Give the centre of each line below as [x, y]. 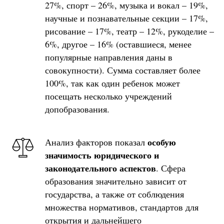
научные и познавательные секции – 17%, [126, 18]
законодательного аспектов [100, 168]
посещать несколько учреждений [108, 96]
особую [162, 142]
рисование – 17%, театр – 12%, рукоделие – [129, 31]
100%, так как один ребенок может [112, 83]
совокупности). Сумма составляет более [123, 70]
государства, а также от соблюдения [114, 194]
